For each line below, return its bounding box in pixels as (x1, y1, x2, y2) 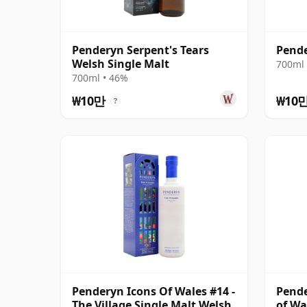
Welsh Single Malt (72, 56, 169, 71)
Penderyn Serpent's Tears (72, 42, 209, 58)
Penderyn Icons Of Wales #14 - (72, 283, 235, 299)
